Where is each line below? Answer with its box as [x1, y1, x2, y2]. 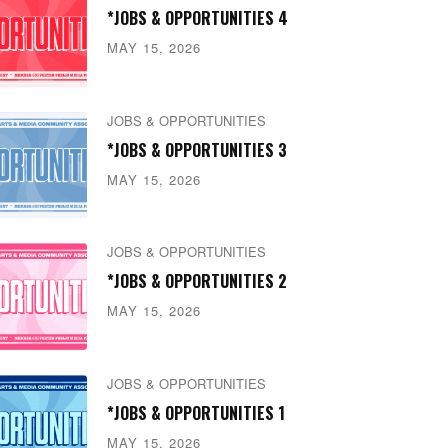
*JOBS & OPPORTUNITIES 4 [106, 5, 288, 30]
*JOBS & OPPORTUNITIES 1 [106, 401, 285, 426]
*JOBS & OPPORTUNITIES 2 [106, 269, 287, 294]
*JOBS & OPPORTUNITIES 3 [106, 137, 287, 162]
